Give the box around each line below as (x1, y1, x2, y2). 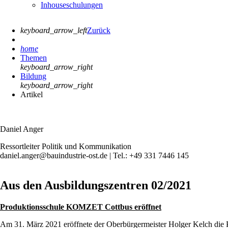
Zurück (87, 25, 110, 35)
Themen (20, 53, 47, 62)
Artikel (20, 90, 43, 99)
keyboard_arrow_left (20, 25, 87, 35)
